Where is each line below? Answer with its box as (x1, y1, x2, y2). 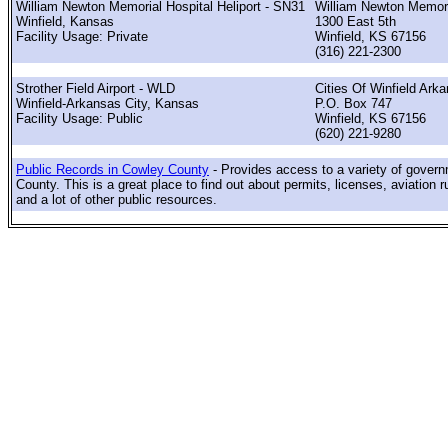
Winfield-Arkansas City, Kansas (16, 95, 199, 111)
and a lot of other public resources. (16, 191, 217, 207)
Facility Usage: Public (16, 110, 143, 126)
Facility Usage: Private (16, 29, 148, 45)
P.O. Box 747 (315, 95, 392, 111)
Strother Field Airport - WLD (16, 80, 175, 96)
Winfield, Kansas (16, 14, 114, 30)
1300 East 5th (315, 14, 396, 30)
